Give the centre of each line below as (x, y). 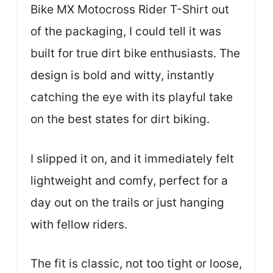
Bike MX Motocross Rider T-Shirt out (130, 9)
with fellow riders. (79, 224)
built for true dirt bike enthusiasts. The (135, 53)
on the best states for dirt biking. (120, 119)
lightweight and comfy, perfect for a (129, 180)
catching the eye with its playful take (132, 97)
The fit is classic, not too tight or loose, (136, 264)
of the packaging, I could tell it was (126, 31)
